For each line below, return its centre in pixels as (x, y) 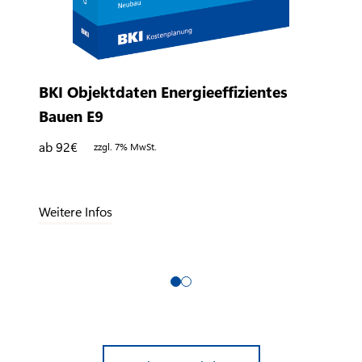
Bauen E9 (71, 115)
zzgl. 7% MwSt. (125, 147)
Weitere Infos (76, 211)
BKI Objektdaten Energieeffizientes (163, 91)
